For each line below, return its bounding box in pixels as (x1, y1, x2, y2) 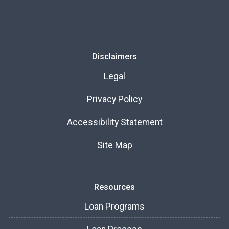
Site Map (97, 140, 132, 151)
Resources (94, 182, 135, 192)
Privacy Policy (87, 94, 142, 105)
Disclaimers (92, 52, 137, 62)
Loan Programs (84, 201, 145, 212)
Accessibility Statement (66, 117, 163, 128)
